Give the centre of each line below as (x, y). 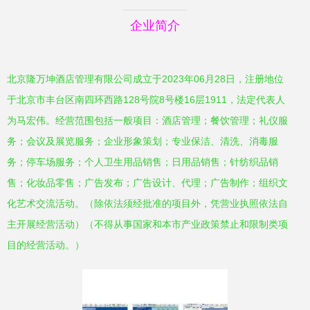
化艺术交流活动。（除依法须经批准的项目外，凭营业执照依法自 (147, 203)
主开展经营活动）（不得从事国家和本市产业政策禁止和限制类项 (147, 224)
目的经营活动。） (46, 245)
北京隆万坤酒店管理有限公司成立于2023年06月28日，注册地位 (145, 79)
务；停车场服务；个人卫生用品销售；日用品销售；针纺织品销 (143, 162)
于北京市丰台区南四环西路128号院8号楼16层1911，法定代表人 (146, 100)
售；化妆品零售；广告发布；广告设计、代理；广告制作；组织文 (147, 183)
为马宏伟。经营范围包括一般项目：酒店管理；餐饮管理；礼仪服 (147, 120)
